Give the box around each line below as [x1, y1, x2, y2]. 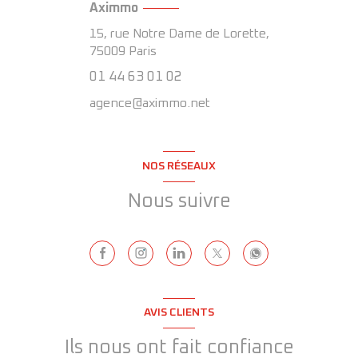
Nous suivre [127, 191, 231, 211]
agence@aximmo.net [89, 96, 210, 109]
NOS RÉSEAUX [142, 160, 216, 172]
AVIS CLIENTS [144, 307, 214, 319]
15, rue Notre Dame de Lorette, [89, 26, 269, 40]
